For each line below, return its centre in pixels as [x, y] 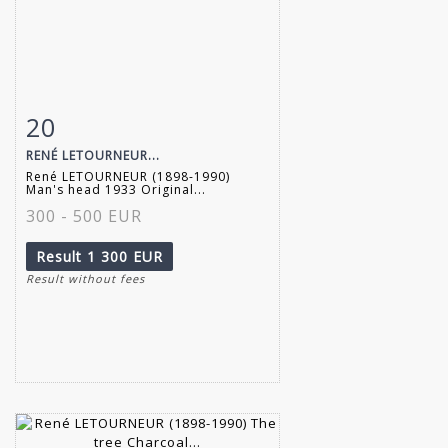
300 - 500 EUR [84, 215]
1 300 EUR [125, 256]
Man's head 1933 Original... [116, 189]
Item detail [89, 122]
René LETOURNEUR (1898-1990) [128, 176]
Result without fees [85, 278]
